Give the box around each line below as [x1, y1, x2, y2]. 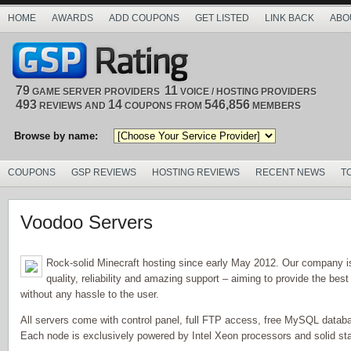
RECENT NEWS [255, 167, 325, 178]
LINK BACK [265, 13, 314, 24]
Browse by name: [14, 130, 98, 142]
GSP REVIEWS [71, 167, 136, 178]
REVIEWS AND [37, 100, 108, 111]
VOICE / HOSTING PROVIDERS [178, 86, 317, 97]
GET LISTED [195, 13, 249, 24]
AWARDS [52, 13, 93, 24]
